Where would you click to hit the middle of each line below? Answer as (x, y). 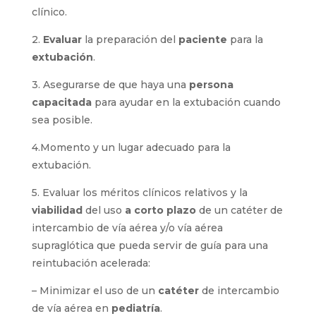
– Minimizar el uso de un (95, 291)
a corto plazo (160, 210)
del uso (105, 210)
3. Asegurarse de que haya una (110, 85)
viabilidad (58, 210)
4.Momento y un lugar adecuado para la (131, 147)
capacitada (63, 102)
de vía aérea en (71, 308)
